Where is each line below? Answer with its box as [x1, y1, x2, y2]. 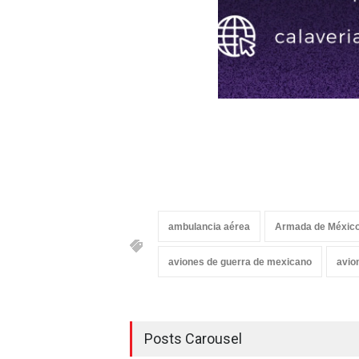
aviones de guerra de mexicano [168, 256, 312, 268]
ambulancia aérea [168, 221, 250, 232]
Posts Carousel [144, 330, 242, 347]
